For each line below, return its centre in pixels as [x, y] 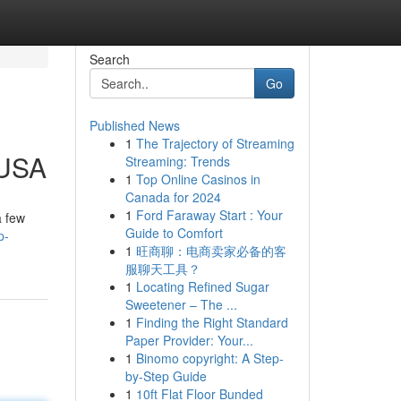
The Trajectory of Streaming [215, 143]
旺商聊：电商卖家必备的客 [211, 251]
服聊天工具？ [162, 269]
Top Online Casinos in [198, 179]
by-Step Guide [166, 376]
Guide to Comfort [174, 233]
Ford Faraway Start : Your [209, 215]
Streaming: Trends [177, 161]
